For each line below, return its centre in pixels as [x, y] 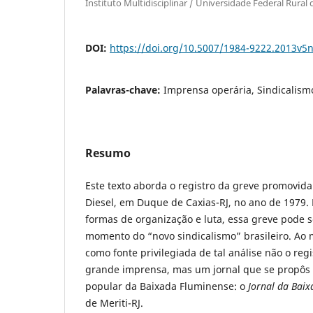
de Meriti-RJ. [114, 303]
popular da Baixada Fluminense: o [167, 286]
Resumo [108, 153]
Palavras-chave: [124, 89]
